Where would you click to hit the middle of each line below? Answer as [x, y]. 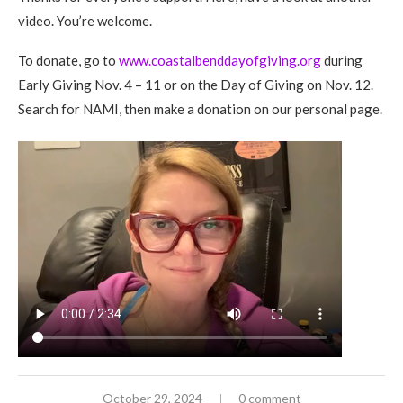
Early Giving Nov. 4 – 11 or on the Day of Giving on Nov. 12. [196, 84]
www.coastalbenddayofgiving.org [220, 60]
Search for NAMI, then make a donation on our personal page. [200, 108]
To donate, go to [68, 60]
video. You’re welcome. [85, 20]
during [342, 60]
